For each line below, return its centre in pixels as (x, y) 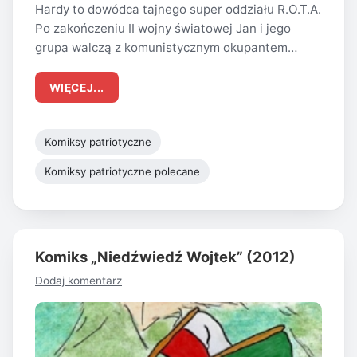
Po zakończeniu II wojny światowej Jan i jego (163, 28)
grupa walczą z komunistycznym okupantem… (166, 47)
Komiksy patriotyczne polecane (122, 171)
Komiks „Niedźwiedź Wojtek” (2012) (165, 256)
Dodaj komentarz (78, 281)
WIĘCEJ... (76, 87)
